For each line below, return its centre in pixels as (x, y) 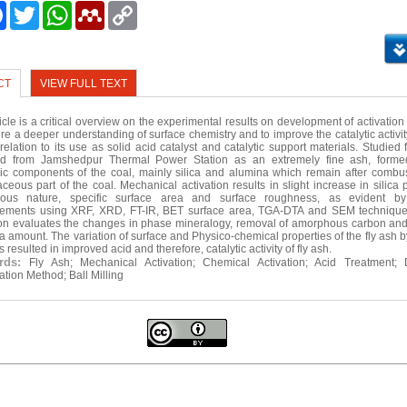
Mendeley (129, 8)
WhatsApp (98, 8)
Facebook (31, 8)
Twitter (55, 8)
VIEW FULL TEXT (84, 84)
